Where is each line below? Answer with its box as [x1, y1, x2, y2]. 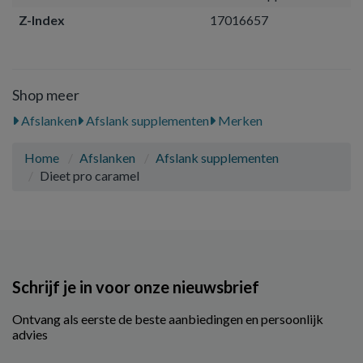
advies [12, 327, 48, 342]
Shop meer [12, 86, 79, 104]
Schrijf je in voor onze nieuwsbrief [12, 277, 259, 297]
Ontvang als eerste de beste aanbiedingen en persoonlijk [12, 311, 323, 327]
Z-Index [19, 12, 65, 28]
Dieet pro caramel [40, 168, 139, 183]
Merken [216, 113, 263, 128]
